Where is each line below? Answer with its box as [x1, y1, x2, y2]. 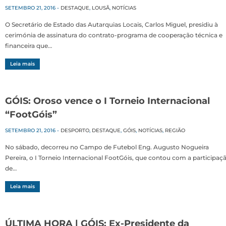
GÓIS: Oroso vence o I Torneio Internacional [5, 95, 210, 107]
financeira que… [5, 42, 52, 50]
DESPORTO [61, 127, 89, 134]
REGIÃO [165, 127, 185, 134]
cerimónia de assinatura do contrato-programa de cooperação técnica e [5, 31, 222, 39]
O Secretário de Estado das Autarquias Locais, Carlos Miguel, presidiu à [5, 21, 218, 29]
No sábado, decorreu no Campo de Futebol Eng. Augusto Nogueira [5, 143, 209, 151]
